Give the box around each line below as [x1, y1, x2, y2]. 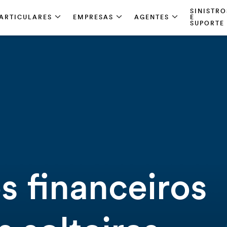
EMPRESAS [73, 15, 113, 21]
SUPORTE [190, 21, 224, 27]
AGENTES [134, 15, 169, 21]
